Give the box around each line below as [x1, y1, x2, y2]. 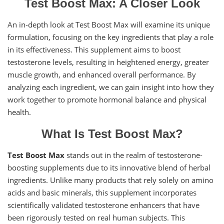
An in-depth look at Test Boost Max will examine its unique [7, 19, 210, 29]
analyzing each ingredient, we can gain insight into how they [7, 81, 214, 92]
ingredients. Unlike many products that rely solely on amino [7, 174, 213, 185]
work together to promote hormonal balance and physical [7, 94, 206, 104]
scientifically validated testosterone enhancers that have [7, 199, 199, 210]
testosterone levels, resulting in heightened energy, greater [7, 56, 209, 67]
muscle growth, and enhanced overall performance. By [7, 69, 196, 79]
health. [7, 106, 31, 117]
